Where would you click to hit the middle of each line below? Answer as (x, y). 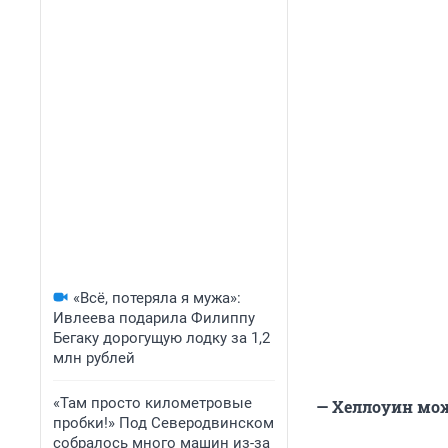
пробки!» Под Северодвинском (163, 423)
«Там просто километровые (152, 403)
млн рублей (94, 358)
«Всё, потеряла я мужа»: (157, 298)
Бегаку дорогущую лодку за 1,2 (161, 338)
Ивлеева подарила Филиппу (154, 318)
